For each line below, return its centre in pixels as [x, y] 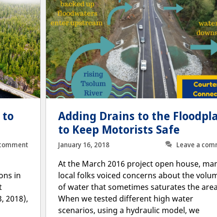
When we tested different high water [126, 198]
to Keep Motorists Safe [119, 130]
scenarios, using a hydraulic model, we [129, 210]
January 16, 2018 [84, 145]
